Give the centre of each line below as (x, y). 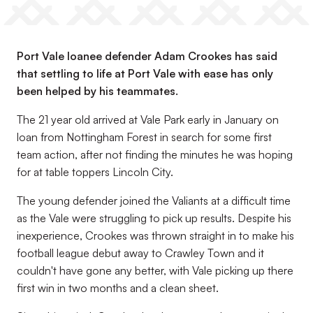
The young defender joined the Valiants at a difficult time (154, 201)
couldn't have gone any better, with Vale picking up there (155, 270)
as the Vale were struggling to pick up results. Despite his (154, 218)
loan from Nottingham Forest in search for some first (144, 137)
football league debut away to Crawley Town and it (140, 253)
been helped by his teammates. (97, 91)
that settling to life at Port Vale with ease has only (145, 73)
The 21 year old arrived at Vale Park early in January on (148, 119)
